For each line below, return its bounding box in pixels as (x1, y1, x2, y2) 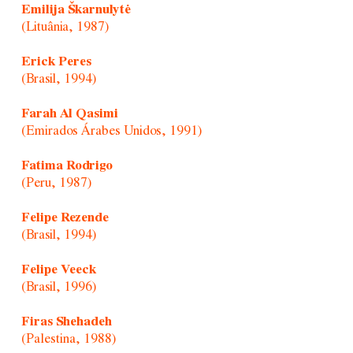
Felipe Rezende (20, 210, 109, 225)
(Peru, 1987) (20, 175, 91, 191)
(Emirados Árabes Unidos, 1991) (20, 123, 202, 139)
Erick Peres (20, 54, 91, 69)
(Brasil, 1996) (20, 279, 96, 295)
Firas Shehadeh (20, 314, 112, 329)
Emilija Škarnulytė (20, 2, 131, 17)
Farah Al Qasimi (20, 106, 118, 121)
